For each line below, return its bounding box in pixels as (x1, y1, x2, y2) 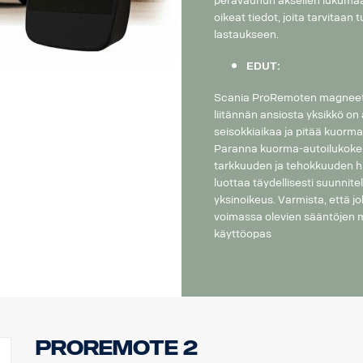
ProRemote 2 (35, 335, 198, 360)
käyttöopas (213, 227, 271, 240)
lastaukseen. (213, 28, 279, 41)
